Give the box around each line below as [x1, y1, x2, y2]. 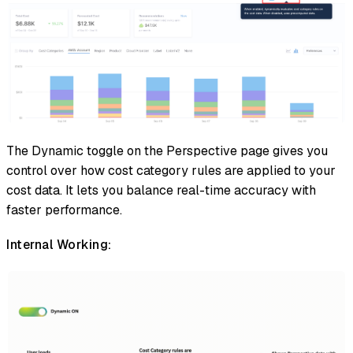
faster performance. [6, 201, 122, 218]
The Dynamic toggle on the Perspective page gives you [6, 142, 328, 159]
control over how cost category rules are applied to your [6, 162, 336, 179]
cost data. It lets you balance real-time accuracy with [6, 181, 316, 199]
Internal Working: [6, 236, 112, 253]
